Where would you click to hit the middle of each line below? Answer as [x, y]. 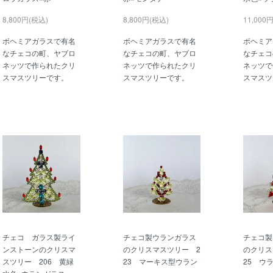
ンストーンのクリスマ [39, 249]
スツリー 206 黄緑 [38, 261]
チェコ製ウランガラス [159, 237]
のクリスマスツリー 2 [161, 249]
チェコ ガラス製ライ [39, 237]
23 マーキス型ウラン [160, 261]
